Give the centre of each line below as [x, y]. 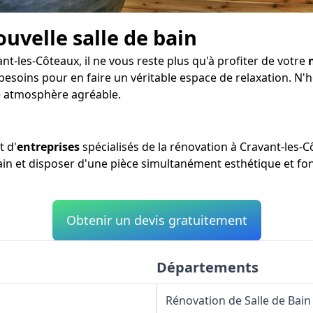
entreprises [48, 146]
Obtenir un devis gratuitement [156, 220]
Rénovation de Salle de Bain [238, 300]
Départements [208, 267]
